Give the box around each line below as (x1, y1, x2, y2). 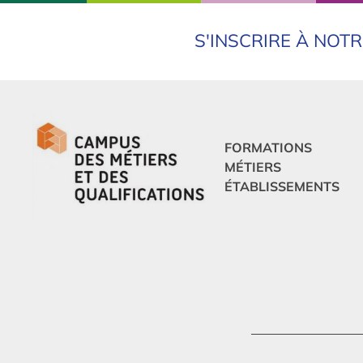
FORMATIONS (224, 139, 312, 156)
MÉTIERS (224, 158, 281, 175)
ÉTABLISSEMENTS (224, 177, 340, 194)
